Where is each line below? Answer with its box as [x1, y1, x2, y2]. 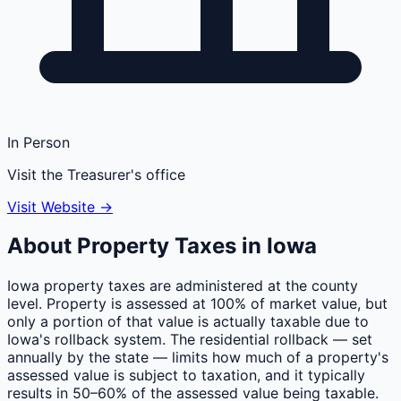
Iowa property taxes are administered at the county [7, 277, 358, 295]
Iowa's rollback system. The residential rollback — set [7, 330, 372, 349]
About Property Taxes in [7, 233, 267, 260]
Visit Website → [7, 197, 113, 216]
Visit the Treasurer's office [7, 165, 185, 183]
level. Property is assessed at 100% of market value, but [7, 294, 388, 313]
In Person [7, 132, 70, 151]
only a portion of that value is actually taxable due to [7, 312, 369, 331]
